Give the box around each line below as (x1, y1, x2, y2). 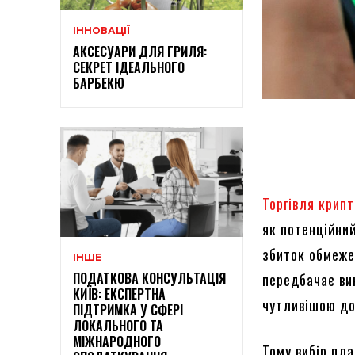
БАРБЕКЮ (73, 74, 124, 94)
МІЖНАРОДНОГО (73, 331, 161, 351)
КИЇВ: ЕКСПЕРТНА (73, 284, 166, 303)
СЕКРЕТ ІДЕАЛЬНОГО (73, 58, 185, 78)
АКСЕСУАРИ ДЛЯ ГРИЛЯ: (73, 42, 207, 62)
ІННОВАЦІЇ (73, 25, 130, 37)
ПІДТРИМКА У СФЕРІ (73, 300, 183, 319)
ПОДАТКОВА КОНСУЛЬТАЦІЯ (73, 268, 226, 288)
